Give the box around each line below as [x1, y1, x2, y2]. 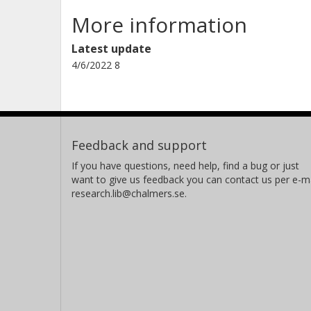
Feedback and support [72, 136, 207, 153]
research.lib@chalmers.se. [72, 186, 187, 200]
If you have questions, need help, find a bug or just [72, 158, 299, 172]
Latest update [72, 40, 151, 56]
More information [72, 10, 247, 39]
